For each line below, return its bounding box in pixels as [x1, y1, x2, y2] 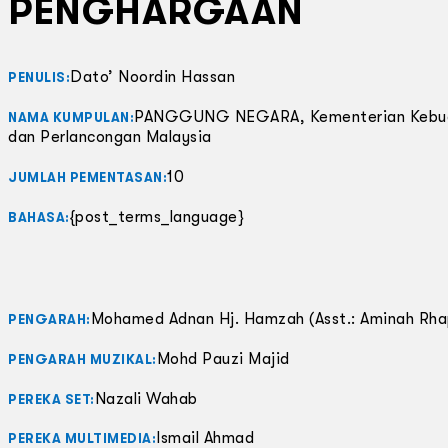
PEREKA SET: [8, 391, 95, 407]
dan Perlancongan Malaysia [8, 128, 212, 147]
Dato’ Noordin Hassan [70, 68, 235, 87]
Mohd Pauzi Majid [156, 349, 290, 368]
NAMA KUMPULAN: [8, 110, 134, 126]
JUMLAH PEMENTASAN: [8, 170, 167, 186]
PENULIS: [8, 70, 70, 86]
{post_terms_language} [69, 207, 244, 226]
